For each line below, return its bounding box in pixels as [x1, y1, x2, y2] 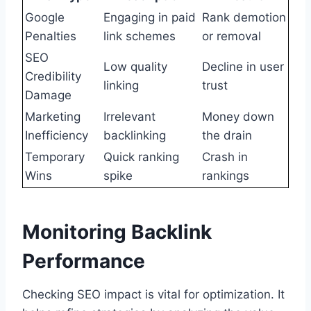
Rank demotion [202, 10, 286, 25]
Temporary [25, 150, 85, 165]
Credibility [25, 69, 81, 84]
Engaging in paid [103, 10, 196, 25]
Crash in [202, 150, 248, 165]
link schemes [103, 29, 176, 44]
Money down [202, 110, 274, 124]
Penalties [25, 29, 76, 44]
